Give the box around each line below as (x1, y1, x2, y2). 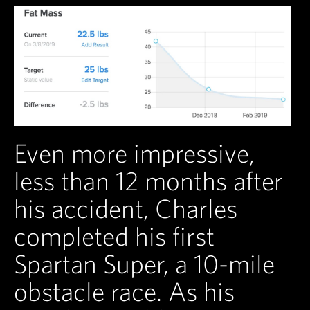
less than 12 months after (14, 166, 283, 196)
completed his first (14, 221, 215, 251)
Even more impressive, (14, 138, 255, 168)
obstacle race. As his (14, 277, 235, 307)
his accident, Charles (14, 194, 237, 224)
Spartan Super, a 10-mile (14, 249, 275, 279)
